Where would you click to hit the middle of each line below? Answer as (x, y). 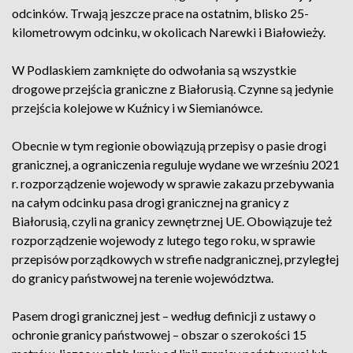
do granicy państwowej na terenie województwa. (143, 278)
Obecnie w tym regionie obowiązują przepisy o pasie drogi (169, 145)
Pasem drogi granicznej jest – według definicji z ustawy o (164, 316)
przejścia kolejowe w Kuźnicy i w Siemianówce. (137, 108)
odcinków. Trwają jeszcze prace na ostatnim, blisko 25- (160, 13)
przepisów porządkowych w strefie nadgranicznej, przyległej (175, 259)
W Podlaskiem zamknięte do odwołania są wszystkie (154, 70)
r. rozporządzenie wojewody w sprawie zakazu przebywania (173, 183)
